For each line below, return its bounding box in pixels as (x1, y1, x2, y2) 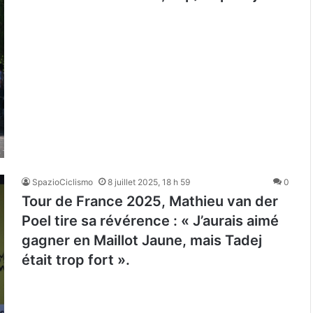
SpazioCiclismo (32, 177, 93, 188)
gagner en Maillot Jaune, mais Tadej (22, 232, 262, 249)
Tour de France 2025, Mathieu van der (22, 193, 278, 210)
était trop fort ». (22, 252, 130, 269)
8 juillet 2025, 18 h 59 (108, 177, 190, 188)
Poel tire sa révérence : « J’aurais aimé (22, 212, 279, 230)
